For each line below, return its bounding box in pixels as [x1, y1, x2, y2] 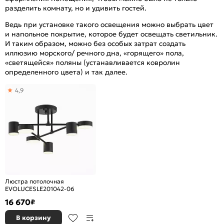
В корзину [16, 213, 51, 222]
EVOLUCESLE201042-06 [5, 184, 74, 192]
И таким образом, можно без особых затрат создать [5, 38, 185, 48]
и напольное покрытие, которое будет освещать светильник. [5, 29, 217, 38]
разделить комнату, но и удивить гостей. [5, 3, 146, 12]
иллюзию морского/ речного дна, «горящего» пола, [5, 48, 184, 57]
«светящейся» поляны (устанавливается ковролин [5, 57, 180, 67]
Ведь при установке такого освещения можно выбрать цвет [5, 19, 213, 29]
